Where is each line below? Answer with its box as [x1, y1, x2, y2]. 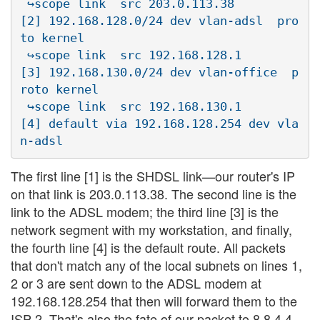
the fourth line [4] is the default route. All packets [11, 238, 286, 257]
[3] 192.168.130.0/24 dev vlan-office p [20, 64, 299, 79]
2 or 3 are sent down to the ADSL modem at [11, 274, 261, 293]
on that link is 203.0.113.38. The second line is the [11, 184, 296, 204]
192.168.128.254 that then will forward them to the [11, 291, 297, 311]
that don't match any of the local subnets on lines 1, [11, 256, 302, 275]
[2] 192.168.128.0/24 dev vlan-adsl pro [20, 13, 299, 28]
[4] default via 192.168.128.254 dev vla [20, 116, 299, 131]
